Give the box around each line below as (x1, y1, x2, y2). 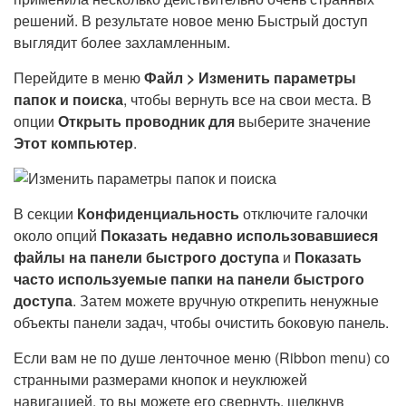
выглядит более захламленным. (14, 32, 230, 53)
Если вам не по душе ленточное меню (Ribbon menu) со (14, 347, 390, 368)
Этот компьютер (14, 132, 133, 153)
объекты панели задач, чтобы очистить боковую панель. (14, 312, 389, 333)
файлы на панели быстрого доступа (14, 246, 279, 267)
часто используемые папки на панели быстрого (14, 268, 364, 289)
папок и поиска (14, 89, 123, 110)
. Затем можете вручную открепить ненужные (72, 290, 379, 311)
